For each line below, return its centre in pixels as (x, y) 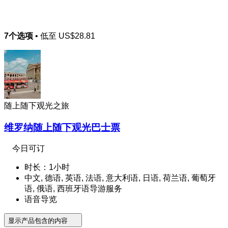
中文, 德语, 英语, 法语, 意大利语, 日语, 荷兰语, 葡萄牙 (120, 178)
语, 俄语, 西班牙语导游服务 (73, 189)
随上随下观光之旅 (37, 105)
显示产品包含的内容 (39, 221)
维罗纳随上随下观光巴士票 (62, 127)
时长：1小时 (47, 167)
